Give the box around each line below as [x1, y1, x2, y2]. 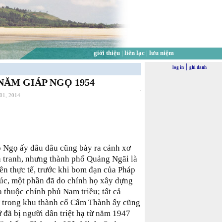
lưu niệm [149, 49, 174, 56]
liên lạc [124, 49, 145, 56]
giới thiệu [93, 49, 120, 56]
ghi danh [189, 65, 207, 70]
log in [172, 65, 184, 70]
